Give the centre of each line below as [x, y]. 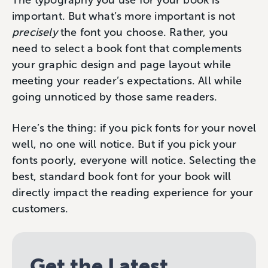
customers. [40, 209]
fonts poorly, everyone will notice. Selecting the [134, 160]
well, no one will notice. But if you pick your [124, 144]
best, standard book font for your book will [122, 176]
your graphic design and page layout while [122, 65]
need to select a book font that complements [127, 48]
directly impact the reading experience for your [133, 193]
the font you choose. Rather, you [143, 32]
